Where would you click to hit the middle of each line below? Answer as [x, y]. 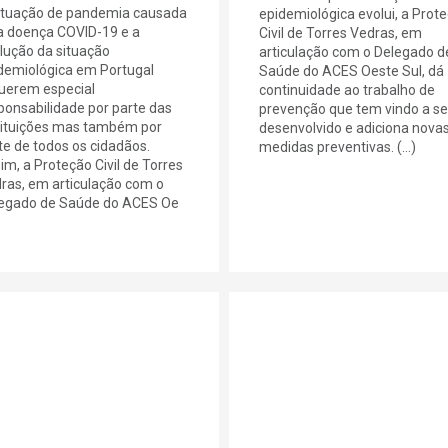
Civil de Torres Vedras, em [340, 32]
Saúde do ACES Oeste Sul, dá [351, 70]
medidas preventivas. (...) [337, 146]
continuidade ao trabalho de [346, 89]
